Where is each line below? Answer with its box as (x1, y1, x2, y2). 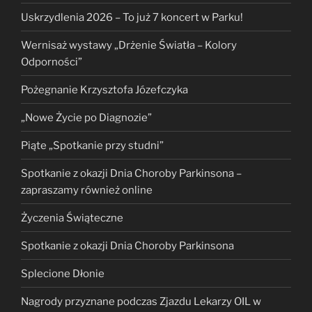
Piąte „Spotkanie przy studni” (21, 139, 164, 152)
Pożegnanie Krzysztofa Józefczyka (21, 83, 188, 96)
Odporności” (21, 55, 82, 68)
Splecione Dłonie (21, 267, 104, 280)
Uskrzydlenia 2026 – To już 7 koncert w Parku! (21, 10, 243, 24)
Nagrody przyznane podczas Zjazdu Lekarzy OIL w (21, 295, 261, 308)
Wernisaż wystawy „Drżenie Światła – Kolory (21, 38, 237, 52)
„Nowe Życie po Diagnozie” (21, 111, 152, 124)
